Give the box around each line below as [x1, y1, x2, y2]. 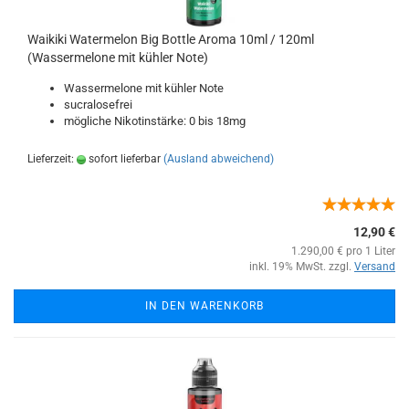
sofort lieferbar [86, 152, 161, 165]
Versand [354, 260, 395, 273]
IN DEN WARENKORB [145, 299, 264, 312]
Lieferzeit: [27, 152, 77, 165]
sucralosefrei [64, 98, 132, 111]
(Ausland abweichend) [163, 152, 274, 165]
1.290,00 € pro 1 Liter [291, 245, 395, 257]
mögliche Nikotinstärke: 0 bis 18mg [64, 114, 246, 128]
